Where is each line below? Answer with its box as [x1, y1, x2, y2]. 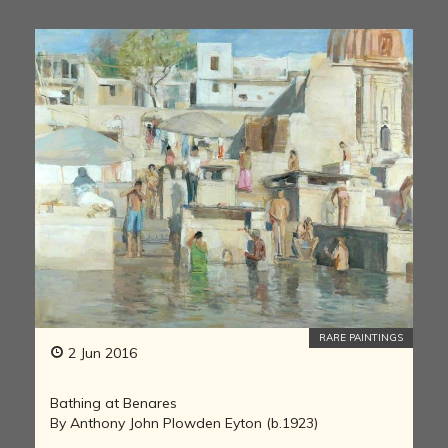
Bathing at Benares [50, 393, 177, 412]
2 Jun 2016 [64, 343, 137, 362]
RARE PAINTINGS [319, 330, 403, 344]
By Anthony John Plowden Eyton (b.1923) [50, 413, 318, 432]
